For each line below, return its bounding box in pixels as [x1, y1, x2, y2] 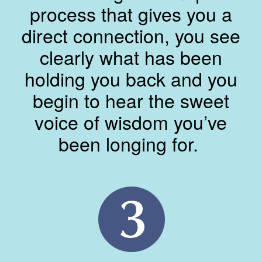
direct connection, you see [21, 22, 240, 49]
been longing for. [58, 130, 204, 157]
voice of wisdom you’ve [35, 108, 227, 136]
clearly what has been [39, 43, 222, 71]
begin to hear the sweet [32, 87, 229, 114]
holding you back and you [24, 65, 237, 92]
